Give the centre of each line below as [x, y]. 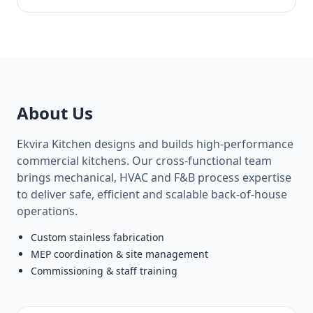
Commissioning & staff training [104, 271]
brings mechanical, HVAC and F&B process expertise [154, 178]
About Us [55, 113]
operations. [47, 211]
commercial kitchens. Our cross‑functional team [144, 161]
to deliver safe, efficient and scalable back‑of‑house [152, 195]
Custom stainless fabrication [97, 238]
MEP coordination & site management [119, 254]
